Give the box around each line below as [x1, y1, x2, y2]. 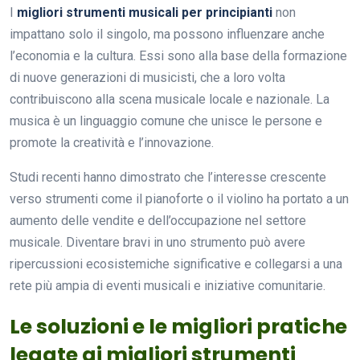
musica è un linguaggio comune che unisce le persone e [10, 112, 322, 129]
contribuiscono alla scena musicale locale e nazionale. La [10, 91, 329, 107]
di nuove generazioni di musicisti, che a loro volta [10, 69, 285, 85]
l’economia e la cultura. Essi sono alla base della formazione [10, 47, 347, 63]
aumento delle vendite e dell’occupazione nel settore [10, 212, 306, 228]
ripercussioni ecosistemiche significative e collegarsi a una [10, 256, 342, 272]
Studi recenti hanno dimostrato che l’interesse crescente [10, 169, 326, 185]
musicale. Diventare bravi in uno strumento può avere [10, 234, 305, 250]
